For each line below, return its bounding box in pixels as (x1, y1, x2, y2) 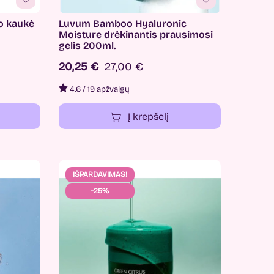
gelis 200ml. (58, 40, 116, 52)
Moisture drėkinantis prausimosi (58, 29, 213, 41)
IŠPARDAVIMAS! (72, 170, 127, 179)
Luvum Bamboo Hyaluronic (58, 18, 187, 30)
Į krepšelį (128, 110, 169, 122)
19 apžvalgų (87, 84, 130, 95)
